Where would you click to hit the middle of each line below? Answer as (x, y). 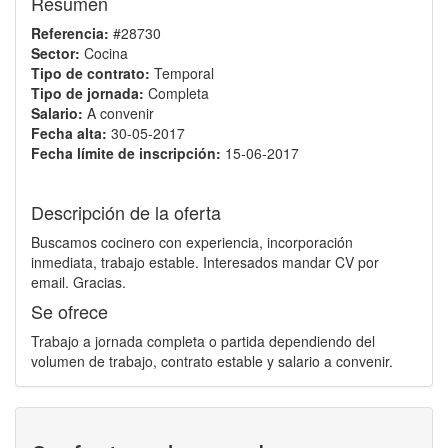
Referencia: (70, 33)
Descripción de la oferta (126, 212)
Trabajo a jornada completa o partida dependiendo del (203, 341)
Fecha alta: (69, 133)
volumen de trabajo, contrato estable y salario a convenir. (212, 361)
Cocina (106, 53)
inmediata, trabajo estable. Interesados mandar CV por (205, 262)
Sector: (55, 53)
